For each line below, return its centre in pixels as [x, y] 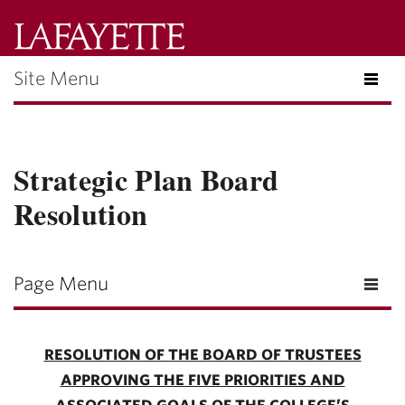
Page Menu [61, 284]
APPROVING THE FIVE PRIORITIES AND [202, 380]
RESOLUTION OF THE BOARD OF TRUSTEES [202, 355]
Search [287, 98]
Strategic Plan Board [146, 179]
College [209, 62]
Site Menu [57, 79]
